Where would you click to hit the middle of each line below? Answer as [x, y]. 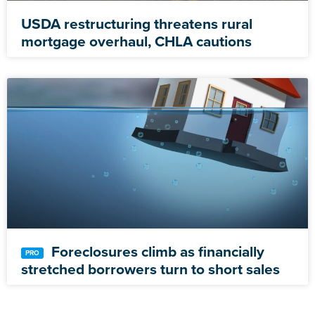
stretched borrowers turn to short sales [150, 269]
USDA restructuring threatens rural [137, 24]
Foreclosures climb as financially [156, 252]
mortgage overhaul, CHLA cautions [136, 41]
